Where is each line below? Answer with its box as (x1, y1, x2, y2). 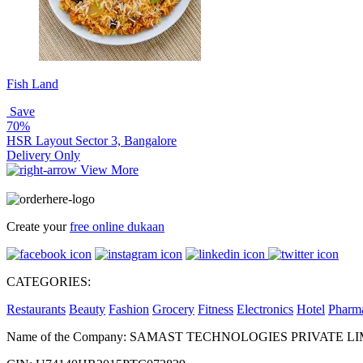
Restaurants (6, 302, 66, 317)
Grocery (152, 302, 194, 317)
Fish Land (6, 76, 58, 91)
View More (80, 162, 139, 177)
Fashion (109, 302, 149, 317)
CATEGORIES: (6, 275, 91, 289)
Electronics (237, 302, 293, 317)
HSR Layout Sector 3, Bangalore (6, 133, 177, 147)
